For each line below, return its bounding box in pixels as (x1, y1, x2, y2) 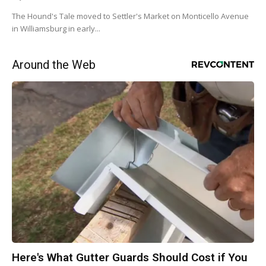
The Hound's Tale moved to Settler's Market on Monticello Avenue (12, 10, 249, 21)
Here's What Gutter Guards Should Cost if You (12, 250, 248, 264)
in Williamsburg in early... (12, 23, 100, 34)
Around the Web (12, 57, 96, 72)
